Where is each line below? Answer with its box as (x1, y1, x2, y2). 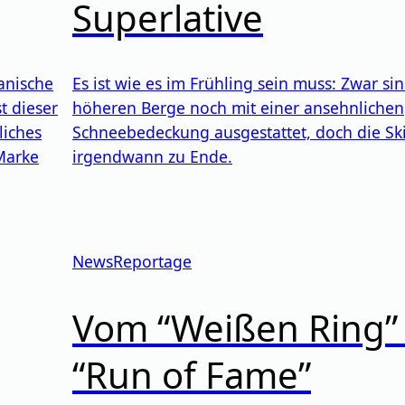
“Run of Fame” (72, 349, 311, 400)
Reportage (113, 250, 192, 273)
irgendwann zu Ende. (72, 146, 232, 168)
